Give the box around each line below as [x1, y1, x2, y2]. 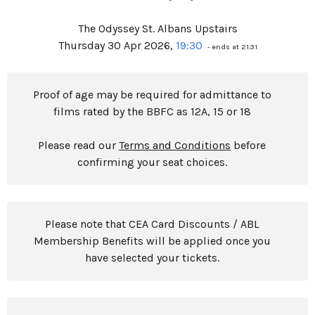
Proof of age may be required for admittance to [32, 88, 271, 101]
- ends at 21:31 [205, 42, 257, 51]
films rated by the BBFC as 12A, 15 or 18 [53, 105, 251, 118]
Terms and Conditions [119, 139, 231, 152]
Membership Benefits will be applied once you [33, 234, 271, 247]
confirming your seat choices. [77, 155, 227, 169]
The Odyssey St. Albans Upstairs [77, 22, 238, 35]
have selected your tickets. [84, 251, 219, 264]
